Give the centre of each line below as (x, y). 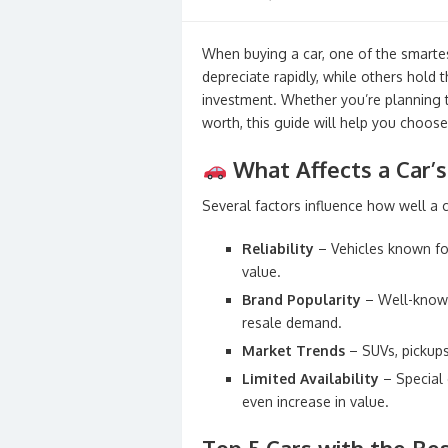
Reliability (278, 248)
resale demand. (292, 322)
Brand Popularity (301, 299)
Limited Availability (310, 378)
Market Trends (293, 350)
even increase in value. (315, 401)
